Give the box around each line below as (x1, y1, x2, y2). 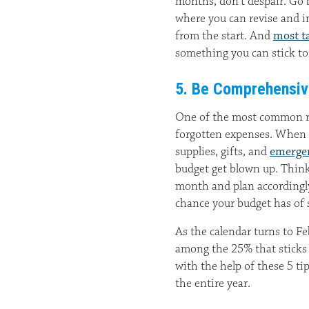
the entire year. (175, 276, 250, 291)
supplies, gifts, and (175, 144, 270, 159)
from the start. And (175, 28, 273, 43)
